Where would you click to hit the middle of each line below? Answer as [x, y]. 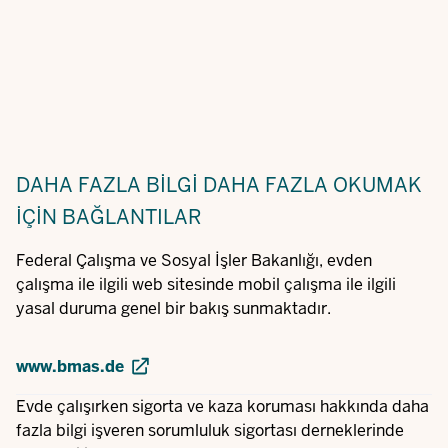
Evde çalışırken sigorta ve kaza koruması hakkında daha [222, 407]
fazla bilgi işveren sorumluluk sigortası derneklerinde [210, 431]
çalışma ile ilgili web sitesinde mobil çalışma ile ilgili [206, 284]
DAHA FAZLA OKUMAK [312, 185]
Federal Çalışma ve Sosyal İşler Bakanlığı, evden [194, 260]
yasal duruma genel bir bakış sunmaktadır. [173, 308]
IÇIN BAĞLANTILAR [109, 217]
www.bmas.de [70, 366]
